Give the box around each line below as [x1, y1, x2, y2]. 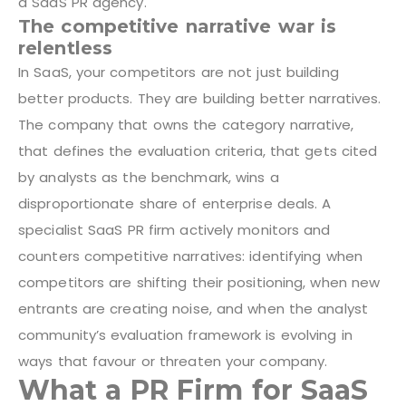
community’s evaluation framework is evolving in [18, 324, 353, 344]
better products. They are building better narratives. [18, 88, 382, 108]
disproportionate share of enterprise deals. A [18, 193, 332, 213]
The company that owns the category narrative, [18, 114, 354, 134]
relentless [18, 36, 112, 59]
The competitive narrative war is [18, 14, 337, 37]
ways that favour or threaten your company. [18, 351, 328, 371]
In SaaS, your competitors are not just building [18, 62, 339, 82]
